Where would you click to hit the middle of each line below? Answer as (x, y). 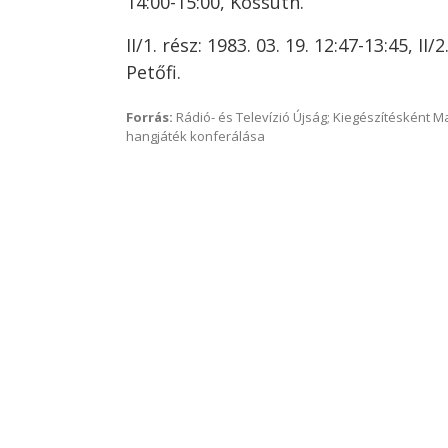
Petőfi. (153, 72)
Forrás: (149, 117)
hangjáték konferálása (195, 136)
